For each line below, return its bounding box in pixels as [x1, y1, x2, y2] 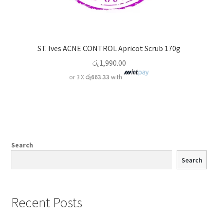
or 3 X [69, 73, 86, 82]
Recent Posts [11, 194, 82, 212]
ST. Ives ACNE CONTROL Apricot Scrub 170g [37, 43, 181, 53]
